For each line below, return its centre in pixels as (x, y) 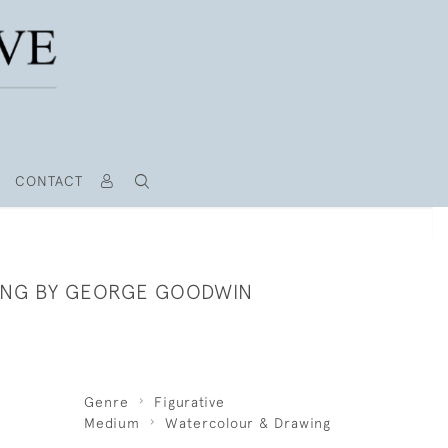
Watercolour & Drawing (247, 423)
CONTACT (48, 181)
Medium (111, 423)
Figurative (189, 402)
